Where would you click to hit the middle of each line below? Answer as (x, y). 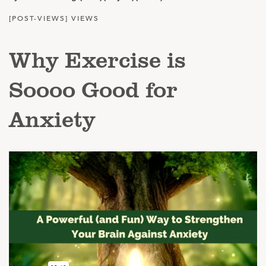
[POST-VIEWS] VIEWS (54, 18)
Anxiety (52, 118)
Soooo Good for (93, 89)
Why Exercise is (97, 59)
